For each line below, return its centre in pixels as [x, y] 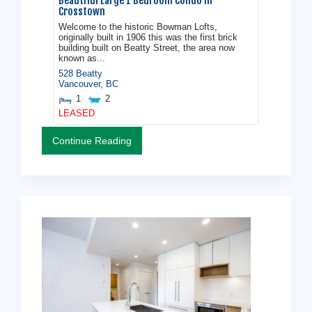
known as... [82, 59]
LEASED [77, 114]
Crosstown [82, 11]
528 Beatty [81, 73]
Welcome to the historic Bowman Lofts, [138, 28]
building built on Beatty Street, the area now [147, 48]
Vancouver [80, 84]
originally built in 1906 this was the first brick [148, 38]
